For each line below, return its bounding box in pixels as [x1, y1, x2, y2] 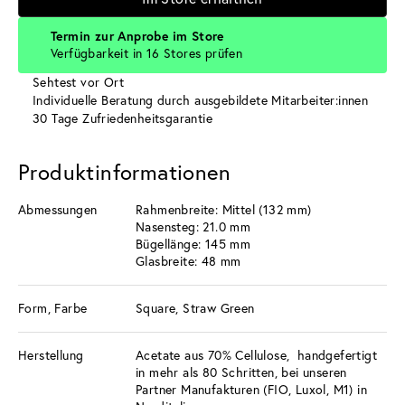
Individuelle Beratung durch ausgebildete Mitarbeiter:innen [33, 91, 369, 108]
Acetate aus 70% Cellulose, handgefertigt [136, 346, 377, 363]
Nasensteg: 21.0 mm [136, 218, 251, 235]
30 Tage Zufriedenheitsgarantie [33, 109, 212, 127]
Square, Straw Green [136, 299, 255, 316]
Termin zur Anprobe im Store [51, 27, 224, 44]
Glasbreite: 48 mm [136, 252, 241, 269]
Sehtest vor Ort [33, 73, 124, 90]
